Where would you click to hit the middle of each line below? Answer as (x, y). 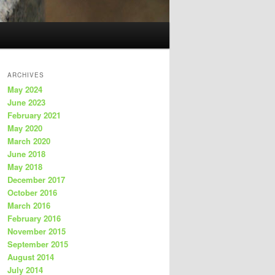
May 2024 (25, 90)
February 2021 (34, 115)
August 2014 (31, 257)
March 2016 (29, 206)
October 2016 (32, 193)
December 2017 (36, 180)
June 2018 (26, 154)
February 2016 (34, 219)
